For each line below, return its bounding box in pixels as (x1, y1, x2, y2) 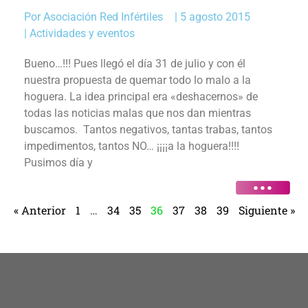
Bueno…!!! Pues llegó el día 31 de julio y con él (24, 57, 245, 71)
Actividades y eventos (30, 27, 135, 41)
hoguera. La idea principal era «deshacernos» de (24, 90, 258, 104)
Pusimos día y (24, 156, 93, 170)
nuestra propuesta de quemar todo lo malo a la (24, 74, 251, 87)
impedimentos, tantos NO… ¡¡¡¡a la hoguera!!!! (24, 140, 239, 153)
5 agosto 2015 (180, 10, 250, 24)
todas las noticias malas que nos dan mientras (24, 107, 251, 120)
